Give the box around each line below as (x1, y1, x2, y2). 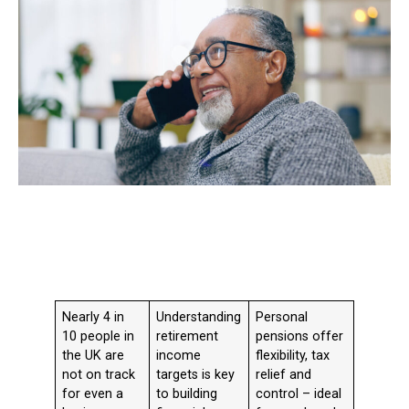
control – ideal (256, 386, 342, 403)
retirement (156, 329, 219, 345)
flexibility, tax (256, 348, 330, 364)
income (156, 348, 202, 364)
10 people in (62, 329, 135, 345)
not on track (62, 367, 136, 383)
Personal (256, 309, 309, 326)
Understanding (156, 309, 242, 326)
